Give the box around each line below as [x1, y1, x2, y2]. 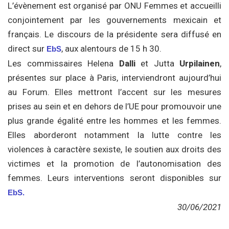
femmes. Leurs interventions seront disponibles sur [8, 173, 221, 183]
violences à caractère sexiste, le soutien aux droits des [8, 144, 221, 154]
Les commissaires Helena [8, 58, 119, 68]
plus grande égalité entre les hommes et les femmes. [8, 116, 221, 126]
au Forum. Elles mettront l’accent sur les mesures [8, 87, 221, 97]
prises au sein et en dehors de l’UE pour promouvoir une [8, 101, 221, 111]
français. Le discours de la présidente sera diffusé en [8, 29, 221, 39]
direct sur [8, 43, 47, 54]
